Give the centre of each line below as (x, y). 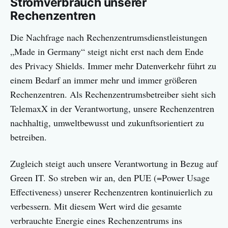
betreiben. (28, 137)
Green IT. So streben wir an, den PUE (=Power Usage (110, 178)
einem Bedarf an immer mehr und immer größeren (104, 80)
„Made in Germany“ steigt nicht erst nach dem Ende (107, 52)
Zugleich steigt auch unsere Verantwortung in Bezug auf (114, 164)
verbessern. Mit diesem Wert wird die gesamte (96, 206)
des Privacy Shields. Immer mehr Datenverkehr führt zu (113, 66)
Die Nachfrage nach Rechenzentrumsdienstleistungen (109, 37)
